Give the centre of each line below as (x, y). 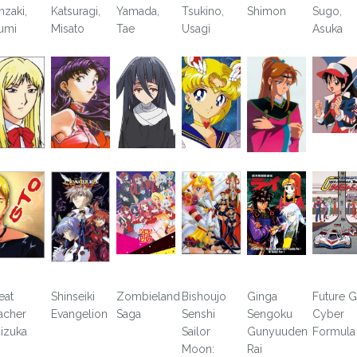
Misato (68, 28)
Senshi (198, 314)
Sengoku (269, 314)
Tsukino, (202, 11)
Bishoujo (204, 297)
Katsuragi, (76, 11)
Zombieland (149, 297)
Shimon (266, 11)
